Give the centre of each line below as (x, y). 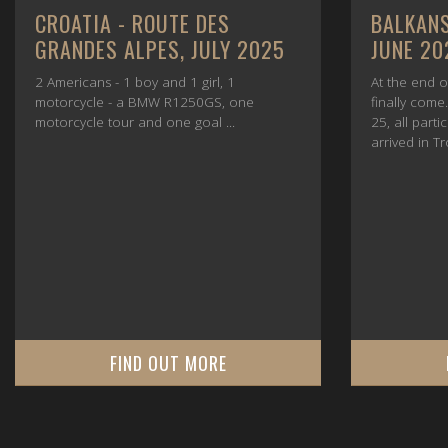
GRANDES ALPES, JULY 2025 (160, 48)
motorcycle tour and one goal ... (135, 121)
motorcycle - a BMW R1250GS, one (144, 101)
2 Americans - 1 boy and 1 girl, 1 (135, 81)
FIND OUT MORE (168, 362)
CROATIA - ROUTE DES (132, 22)
